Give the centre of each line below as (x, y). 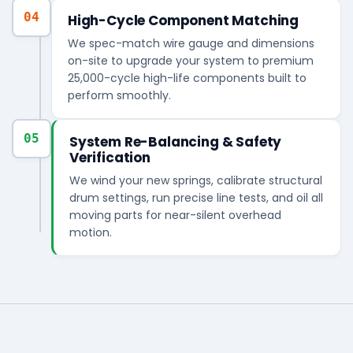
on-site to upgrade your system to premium (191, 61)
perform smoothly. (119, 96)
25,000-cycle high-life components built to (187, 78)
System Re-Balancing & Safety (176, 142)
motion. (91, 233)
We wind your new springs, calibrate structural (196, 181)
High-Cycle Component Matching (184, 21)
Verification (110, 158)
